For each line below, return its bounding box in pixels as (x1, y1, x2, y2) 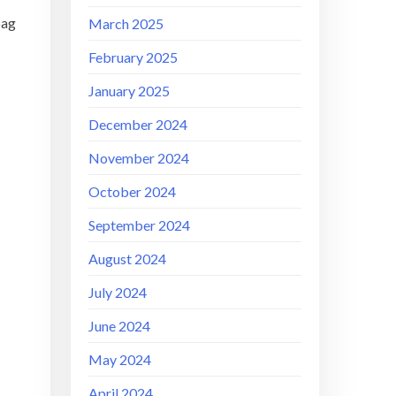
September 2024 (88, 216, 191, 233)
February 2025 (88, 48, 179, 65)
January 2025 (88, 81, 171, 99)
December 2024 (88, 115, 188, 133)
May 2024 (88, 350, 152, 368)
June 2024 (88, 316, 151, 334)
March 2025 (88, 14, 164, 32)
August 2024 (88, 249, 167, 267)
